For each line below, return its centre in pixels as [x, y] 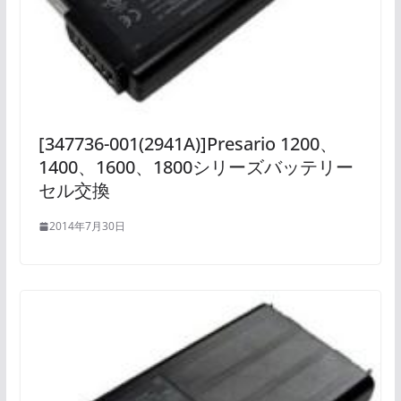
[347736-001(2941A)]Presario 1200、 [188, 144]
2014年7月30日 [87, 226]
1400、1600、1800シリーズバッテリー [196, 167]
